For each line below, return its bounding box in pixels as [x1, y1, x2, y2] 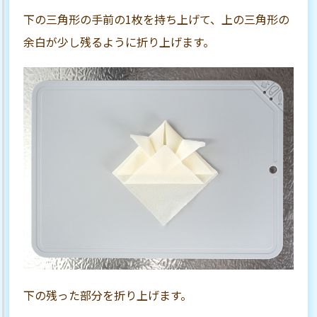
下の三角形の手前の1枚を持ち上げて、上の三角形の [23, 11, 290, 28]
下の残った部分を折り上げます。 [23, 287, 192, 304]
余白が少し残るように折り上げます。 [23, 33, 215, 51]
